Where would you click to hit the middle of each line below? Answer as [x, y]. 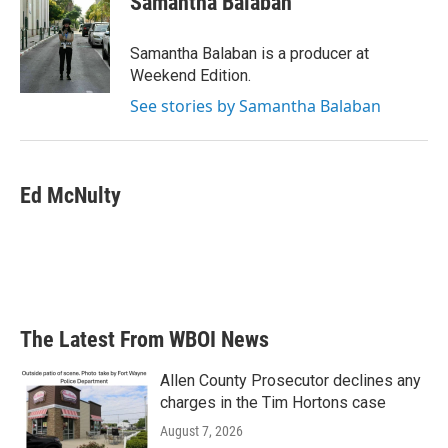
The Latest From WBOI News [144, 339]
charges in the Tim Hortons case [273, 402]
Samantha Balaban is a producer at [249, 53]
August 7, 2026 [201, 430]
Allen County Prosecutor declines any [290, 380]
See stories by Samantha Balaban [255, 105]
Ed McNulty [70, 195]
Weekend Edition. [190, 75]
